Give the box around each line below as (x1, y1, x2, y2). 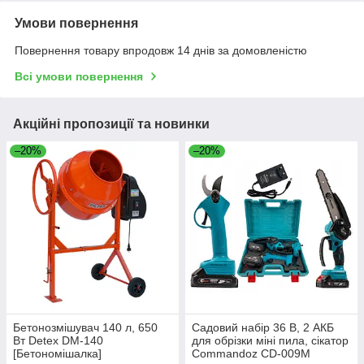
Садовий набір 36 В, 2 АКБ (192, 321, 334, 335)
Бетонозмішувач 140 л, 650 (13, 321, 158, 335)
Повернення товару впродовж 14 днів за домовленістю (15, 44, 307, 58)
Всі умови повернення (15, 70, 143, 84)
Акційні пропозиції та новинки (13, 117, 210, 132)
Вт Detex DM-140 (13, 334, 103, 348)
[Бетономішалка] (13, 347, 102, 361)
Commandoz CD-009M (192, 347, 310, 361)
